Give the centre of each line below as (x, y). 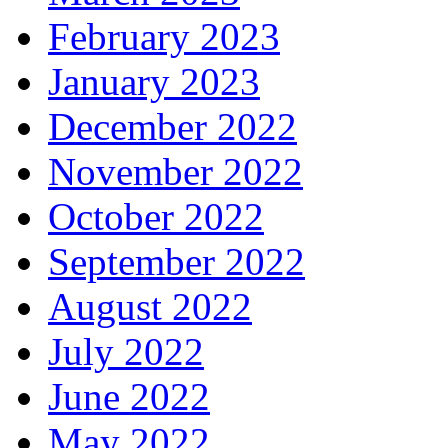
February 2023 (164, 37)
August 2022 (150, 307)
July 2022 (126, 352)
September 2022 (176, 262)
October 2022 (156, 217)
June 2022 (129, 397)
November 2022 (175, 172)
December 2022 (172, 127)
